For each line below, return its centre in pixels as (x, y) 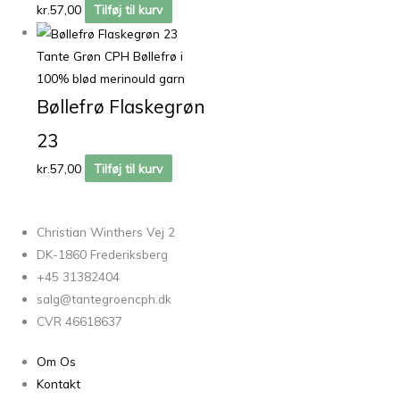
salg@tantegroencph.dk (104, 298)
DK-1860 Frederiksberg (103, 254)
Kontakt (59, 384)
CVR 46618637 (80, 321)
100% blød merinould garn (111, 79)
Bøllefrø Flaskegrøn (121, 107)
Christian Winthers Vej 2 (106, 231)
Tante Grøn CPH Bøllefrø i (110, 56)
